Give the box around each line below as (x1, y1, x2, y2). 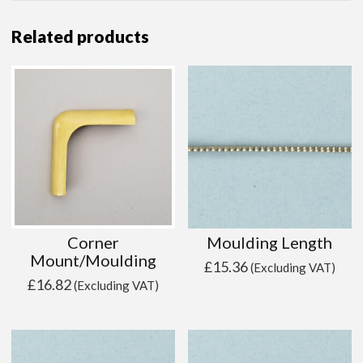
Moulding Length (207, 232, 333, 252)
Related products (11, 25, 150, 46)
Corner (67, 232, 120, 252)
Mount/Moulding (30, 250, 157, 270)
